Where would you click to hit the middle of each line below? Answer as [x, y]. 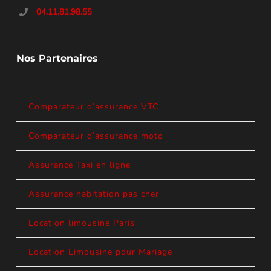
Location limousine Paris [81, 223]
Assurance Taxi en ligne [79, 165]
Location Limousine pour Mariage [100, 252]
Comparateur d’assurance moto [96, 135]
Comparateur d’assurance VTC [93, 106]
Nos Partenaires [57, 58]
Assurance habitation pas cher [93, 194]
